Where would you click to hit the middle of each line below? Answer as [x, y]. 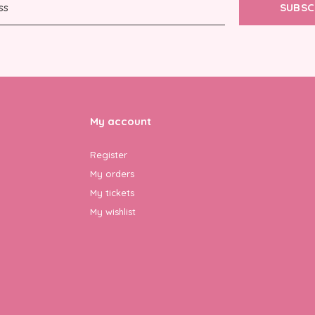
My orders [112, 173]
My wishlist [112, 211]
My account [120, 121]
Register [108, 154]
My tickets [112, 192]
